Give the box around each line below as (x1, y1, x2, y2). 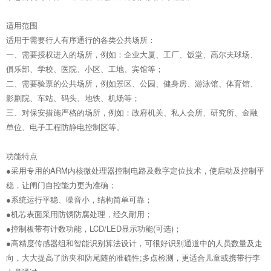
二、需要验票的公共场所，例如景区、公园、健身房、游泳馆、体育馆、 (6, 77, 258, 89)
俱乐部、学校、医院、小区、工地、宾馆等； (6, 62, 163, 74)
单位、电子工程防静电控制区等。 (6, 120, 124, 132)
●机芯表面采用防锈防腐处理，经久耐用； (6, 207, 152, 220)
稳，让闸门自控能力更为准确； (6, 178, 116, 191)
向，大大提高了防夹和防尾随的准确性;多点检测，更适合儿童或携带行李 (6, 251, 260, 263)
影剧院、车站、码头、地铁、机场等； (6, 91, 140, 103)
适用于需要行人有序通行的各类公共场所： (6, 33, 155, 45)
